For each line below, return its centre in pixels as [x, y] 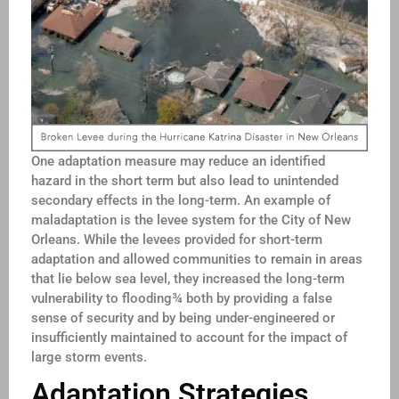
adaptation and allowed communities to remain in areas [197, 259]
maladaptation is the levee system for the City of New [191, 220]
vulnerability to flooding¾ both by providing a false [182, 298]
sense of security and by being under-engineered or [183, 318]
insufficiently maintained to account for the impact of [189, 337]
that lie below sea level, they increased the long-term [188, 278]
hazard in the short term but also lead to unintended [185, 180]
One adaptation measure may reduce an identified [178, 161]
